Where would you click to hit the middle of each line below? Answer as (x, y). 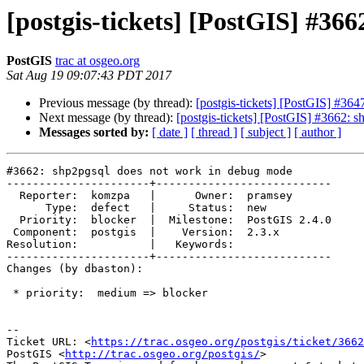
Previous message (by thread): (117, 103)
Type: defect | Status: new (26, 208)
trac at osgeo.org (97, 61)
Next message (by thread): (108, 118)
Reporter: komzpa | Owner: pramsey (13, 196)
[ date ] (170, 132)
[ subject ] (266, 132)
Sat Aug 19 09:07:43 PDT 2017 (89, 76)
